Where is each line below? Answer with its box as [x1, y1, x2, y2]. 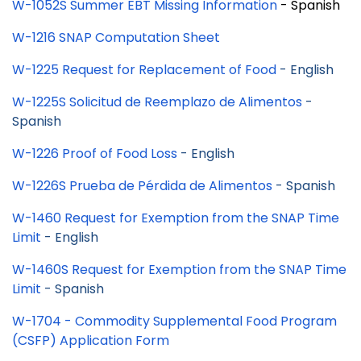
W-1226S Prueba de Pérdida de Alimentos [12, 176, 272, 196]
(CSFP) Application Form [12, 331, 169, 351]
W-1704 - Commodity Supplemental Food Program [12, 312, 337, 331]
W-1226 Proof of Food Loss [12, 144, 177, 164]
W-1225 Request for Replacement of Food [12, 60, 276, 80]
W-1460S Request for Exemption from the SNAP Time [12, 260, 346, 280]
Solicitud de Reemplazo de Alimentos [69, 93, 302, 112]
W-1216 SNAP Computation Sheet [12, 28, 220, 48]
